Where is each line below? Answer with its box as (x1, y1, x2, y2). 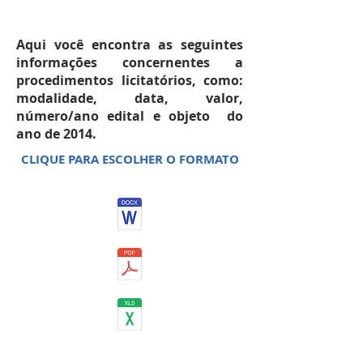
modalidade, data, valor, (16, 89, 243, 107)
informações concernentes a (16, 53, 243, 71)
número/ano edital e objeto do (16, 107, 243, 125)
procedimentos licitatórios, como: (16, 71, 243, 89)
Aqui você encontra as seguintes (16, 36, 243, 53)
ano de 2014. (16, 125, 96, 143)
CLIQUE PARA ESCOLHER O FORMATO (20, 151, 239, 168)
